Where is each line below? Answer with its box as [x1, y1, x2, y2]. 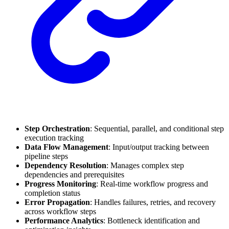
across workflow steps [25, 207, 96, 216]
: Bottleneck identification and [103, 216, 200, 225]
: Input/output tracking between [108, 142, 209, 151]
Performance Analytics [25, 216, 103, 225]
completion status [25, 188, 80, 197]
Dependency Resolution [25, 161, 106, 170]
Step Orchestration [25, 124, 90, 133]
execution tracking [25, 133, 84, 142]
